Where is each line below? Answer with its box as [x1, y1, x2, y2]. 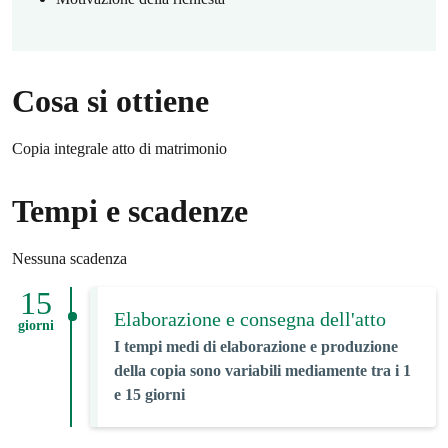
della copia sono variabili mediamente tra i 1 [113, 362, 411, 379]
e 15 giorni [113, 386, 185, 403]
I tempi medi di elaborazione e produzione [113, 338, 398, 355]
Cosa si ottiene [12, 83, 209, 119]
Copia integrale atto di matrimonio [12, 140, 227, 157]
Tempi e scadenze [12, 193, 248, 229]
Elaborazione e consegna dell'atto [113, 308, 386, 330]
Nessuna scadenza [12, 250, 127, 267]
